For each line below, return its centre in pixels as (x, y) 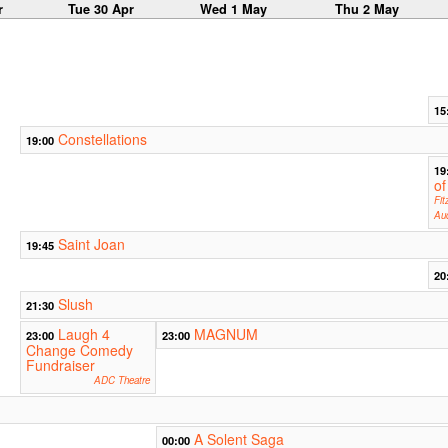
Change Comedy (79, 350)
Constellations (102, 139)
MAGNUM (225, 334)
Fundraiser (60, 365)
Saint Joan (91, 244)
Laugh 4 (83, 334)
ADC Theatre (121, 380)
